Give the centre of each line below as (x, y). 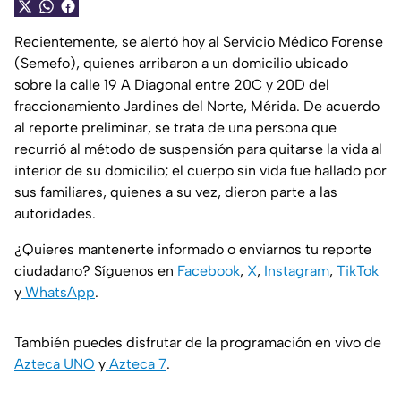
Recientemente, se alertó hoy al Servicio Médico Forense (199, 42)
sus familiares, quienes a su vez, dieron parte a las (176, 192)
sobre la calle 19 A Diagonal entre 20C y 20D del (172, 85)
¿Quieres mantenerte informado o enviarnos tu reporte (193, 250)
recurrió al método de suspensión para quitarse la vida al (198, 149)
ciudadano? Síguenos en (94, 271)
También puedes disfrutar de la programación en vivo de (198, 343)
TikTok (356, 271)
